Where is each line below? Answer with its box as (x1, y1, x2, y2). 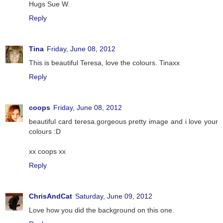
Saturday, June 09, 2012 (75, 192, 152, 200)
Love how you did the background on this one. (29, 206, 174, 214)
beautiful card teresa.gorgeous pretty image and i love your (29, 117, 218, 125)
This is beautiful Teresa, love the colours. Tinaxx (29, 58, 180, 67)
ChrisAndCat (29, 192, 72, 200)
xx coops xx (29, 147, 66, 155)
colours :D (29, 127, 61, 135)
